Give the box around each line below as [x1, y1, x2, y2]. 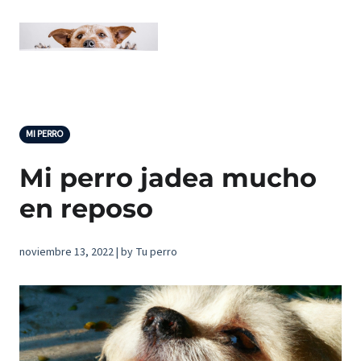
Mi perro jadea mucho [19, 162, 317, 193]
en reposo [19, 193, 153, 224]
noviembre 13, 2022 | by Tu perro [19, 244, 177, 260]
